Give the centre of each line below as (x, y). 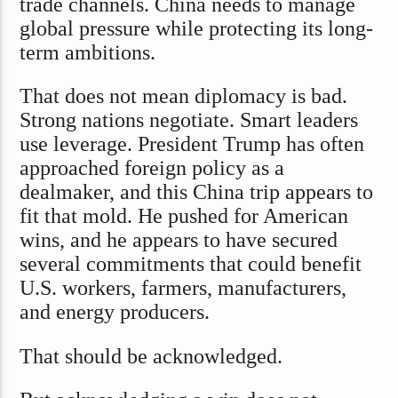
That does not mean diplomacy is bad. (184, 96)
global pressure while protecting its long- (197, 28)
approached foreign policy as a (152, 168)
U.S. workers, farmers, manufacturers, (183, 288)
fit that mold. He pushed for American (184, 216)
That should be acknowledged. (151, 356)
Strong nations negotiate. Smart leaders (189, 120)
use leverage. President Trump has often (192, 144)
